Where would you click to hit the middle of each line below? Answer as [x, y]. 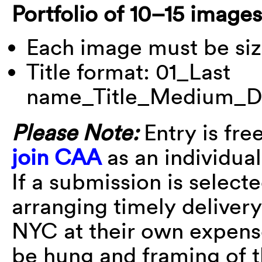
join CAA [56, 156]
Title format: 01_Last [128, 71]
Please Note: [78, 132]
